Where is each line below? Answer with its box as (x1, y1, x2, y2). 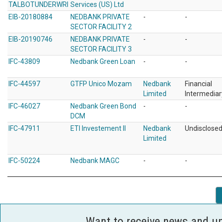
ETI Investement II (70, 124, 126, 132)
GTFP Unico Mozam (70, 80, 132, 88)
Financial (185, 80, 212, 88)
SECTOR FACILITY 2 (70, 23, 132, 31)
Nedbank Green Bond (70, 102, 136, 110)
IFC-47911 (8, 124, 40, 132)
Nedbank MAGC (70, 157, 119, 165)
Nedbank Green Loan (70, 57, 135, 65)
